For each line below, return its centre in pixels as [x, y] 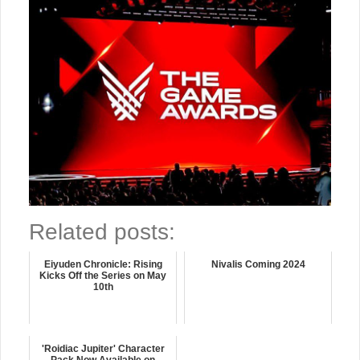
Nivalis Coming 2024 [258, 264]
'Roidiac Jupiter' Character [103, 348]
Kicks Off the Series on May [103, 275]
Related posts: [102, 231]
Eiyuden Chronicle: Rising [103, 264]
